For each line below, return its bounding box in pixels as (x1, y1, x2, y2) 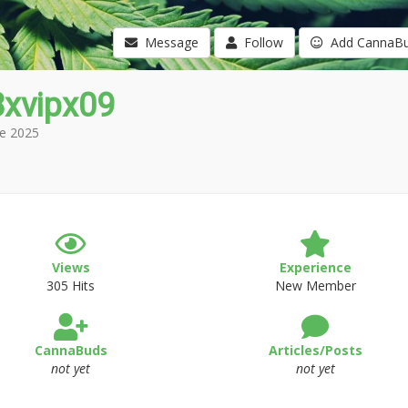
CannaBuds (34, 342, 107, 359)
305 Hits (46, 277, 96, 294)
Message (137, 34, 199, 51)
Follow (236, 34, 283, 51)
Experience (279, 259, 352, 276)
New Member (274, 277, 356, 294)
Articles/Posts (268, 342, 362, 359)
